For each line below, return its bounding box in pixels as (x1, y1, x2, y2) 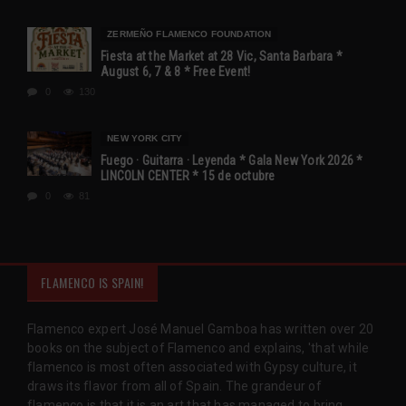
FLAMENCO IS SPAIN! (41, 272, 144, 292)
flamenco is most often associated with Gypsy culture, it (27, 359, 357, 374)
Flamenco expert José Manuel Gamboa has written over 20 (27, 321, 374, 336)
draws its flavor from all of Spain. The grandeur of (27, 378, 322, 393)
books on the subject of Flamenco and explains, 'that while (27, 340, 370, 355)
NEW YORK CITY (107, 132, 183, 143)
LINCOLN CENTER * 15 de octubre (101, 168, 275, 183)
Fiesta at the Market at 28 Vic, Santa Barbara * (101, 48, 343, 63)
